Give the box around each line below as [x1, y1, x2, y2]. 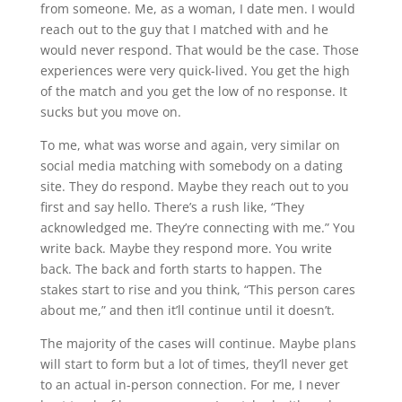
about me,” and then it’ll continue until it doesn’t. [39, 301, 335, 319]
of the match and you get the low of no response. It [39, 83, 347, 100]
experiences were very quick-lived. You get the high [39, 62, 350, 80]
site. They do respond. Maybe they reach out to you [39, 178, 349, 196]
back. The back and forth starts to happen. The [39, 260, 322, 278]
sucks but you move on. [39, 103, 181, 121]
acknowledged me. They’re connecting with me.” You [39, 219, 355, 237]
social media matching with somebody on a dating [39, 157, 343, 175]
